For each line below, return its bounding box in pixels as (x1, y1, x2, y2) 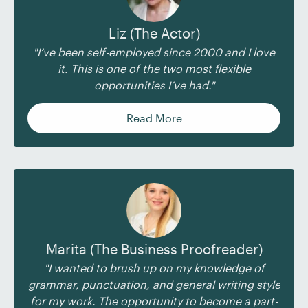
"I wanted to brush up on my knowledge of (43, 261, 265, 274)
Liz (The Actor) (108, 25, 200, 41)
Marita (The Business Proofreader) (45, 241, 263, 257)
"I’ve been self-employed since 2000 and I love (33, 45, 275, 58)
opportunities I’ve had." (93, 78, 214, 91)
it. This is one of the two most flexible (57, 62, 251, 75)
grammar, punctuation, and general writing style (27, 278, 280, 291)
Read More (126, 111, 182, 124)
